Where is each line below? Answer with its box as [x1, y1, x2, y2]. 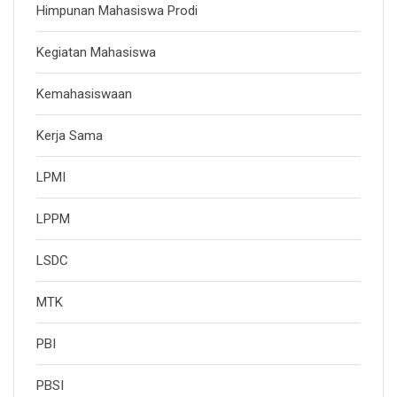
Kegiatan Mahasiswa [36, 44, 156, 60]
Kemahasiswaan [36, 86, 132, 102]
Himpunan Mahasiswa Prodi [36, 3, 198, 19]
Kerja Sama [36, 128, 103, 144]
